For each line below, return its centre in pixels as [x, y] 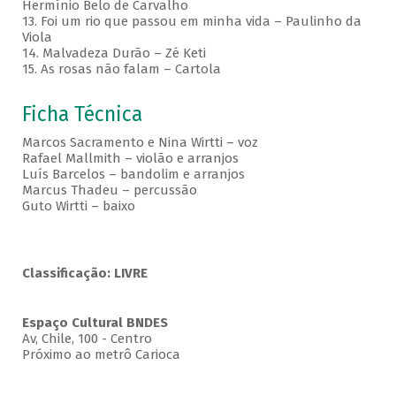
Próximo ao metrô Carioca [101, 355]
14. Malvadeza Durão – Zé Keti [114, 53]
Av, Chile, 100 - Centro [87, 339]
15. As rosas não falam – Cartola [121, 69]
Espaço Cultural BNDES [95, 323]
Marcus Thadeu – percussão [111, 190]
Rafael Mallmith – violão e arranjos [132, 159]
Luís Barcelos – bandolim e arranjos [135, 175]
